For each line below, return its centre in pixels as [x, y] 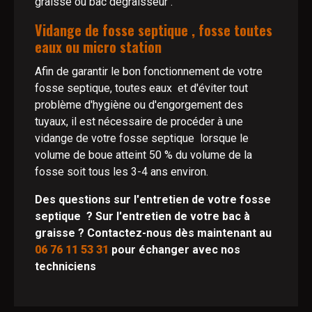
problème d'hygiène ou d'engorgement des [139, 105]
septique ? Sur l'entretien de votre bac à [142, 216]
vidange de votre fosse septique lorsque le [142, 138]
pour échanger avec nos [176, 250]
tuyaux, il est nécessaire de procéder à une [139, 122]
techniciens [65, 266]
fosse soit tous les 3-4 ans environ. [122, 172]
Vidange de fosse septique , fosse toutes [154, 30]
